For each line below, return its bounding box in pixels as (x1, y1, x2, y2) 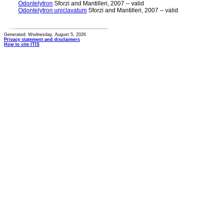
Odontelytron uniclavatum (18, 7, 87, 14)
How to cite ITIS (4, 42, 39, 47)
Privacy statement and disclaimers (4, 37, 80, 42)
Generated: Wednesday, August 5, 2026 (4, 32, 86, 37)
